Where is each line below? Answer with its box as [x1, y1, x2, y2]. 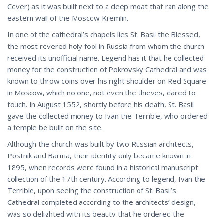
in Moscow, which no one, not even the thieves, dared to [7, 87, 196, 97]
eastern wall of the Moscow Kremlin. [7, 13, 128, 23]
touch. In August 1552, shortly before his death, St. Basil [7, 99, 194, 109]
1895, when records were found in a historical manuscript [7, 162, 198, 172]
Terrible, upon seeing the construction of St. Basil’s [7, 185, 176, 195]
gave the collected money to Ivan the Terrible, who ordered [7, 110, 208, 121]
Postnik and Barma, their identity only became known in [7, 150, 191, 160]
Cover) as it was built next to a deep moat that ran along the [7, 1, 209, 11]
